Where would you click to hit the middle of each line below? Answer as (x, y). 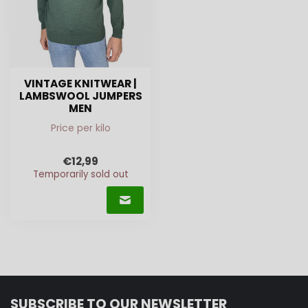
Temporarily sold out (80, 175)
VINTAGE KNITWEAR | (80, 83)
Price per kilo (80, 128)
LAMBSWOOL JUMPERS (80, 96)
